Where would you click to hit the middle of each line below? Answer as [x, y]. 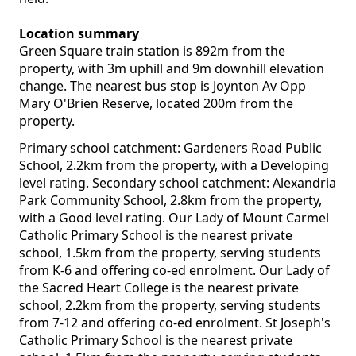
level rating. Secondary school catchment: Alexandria [178, 183]
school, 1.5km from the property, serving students [170, 253]
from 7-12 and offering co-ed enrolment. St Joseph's [175, 323]
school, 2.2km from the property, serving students [170, 306]
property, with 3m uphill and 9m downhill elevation [172, 69]
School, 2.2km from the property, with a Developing [174, 166]
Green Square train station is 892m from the [152, 51]
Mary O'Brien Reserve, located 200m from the [156, 104]
